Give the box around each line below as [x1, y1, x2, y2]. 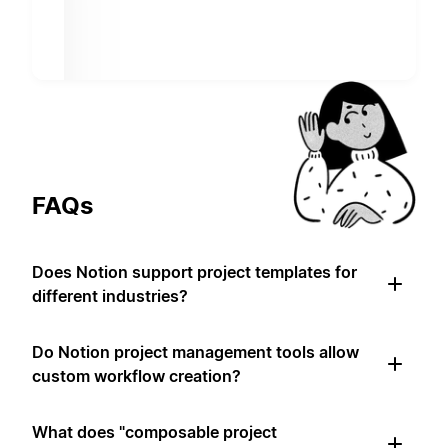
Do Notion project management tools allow [32, 342, 359, 363]
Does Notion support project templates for [32, 262, 357, 283]
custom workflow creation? [32, 366, 241, 387]
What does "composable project [32, 422, 277, 443]
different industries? [32, 286, 188, 307]
